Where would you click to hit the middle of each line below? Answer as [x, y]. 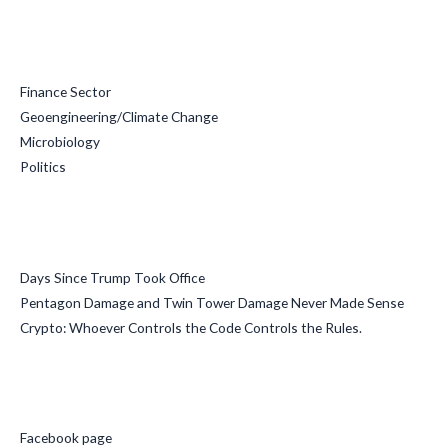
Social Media [74, 391]
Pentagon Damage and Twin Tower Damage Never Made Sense [212, 302]
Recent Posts [77, 231]
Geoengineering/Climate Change [119, 117]
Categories [68, 46]
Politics [43, 167]
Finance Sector [65, 92]
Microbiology [60, 142]
